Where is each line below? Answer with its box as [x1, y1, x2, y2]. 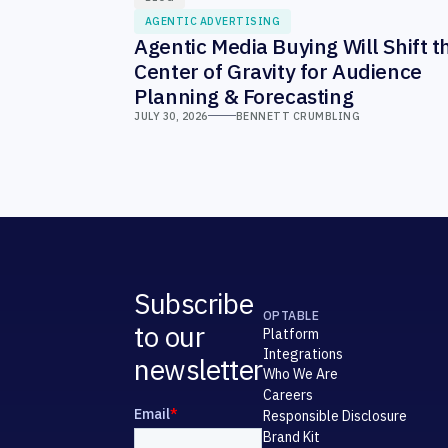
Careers [262, 386, 313, 405]
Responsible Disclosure [262, 407, 407, 426]
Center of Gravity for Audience [134, 56, 422, 85]
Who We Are [262, 365, 338, 384]
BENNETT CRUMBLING [235, 108, 361, 123]
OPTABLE [262, 307, 320, 324]
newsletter [134, 351, 263, 389]
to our [134, 318, 204, 356]
